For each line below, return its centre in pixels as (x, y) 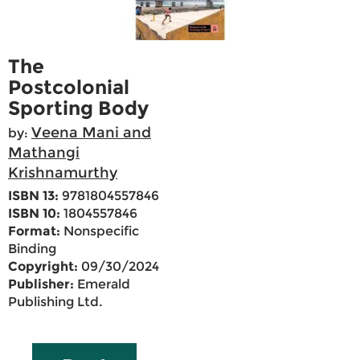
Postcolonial (69, 88)
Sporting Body (78, 108)
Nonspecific (100, 231)
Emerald (102, 284)
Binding (32, 249)
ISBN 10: (34, 214)
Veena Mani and (91, 133)
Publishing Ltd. (55, 302)
